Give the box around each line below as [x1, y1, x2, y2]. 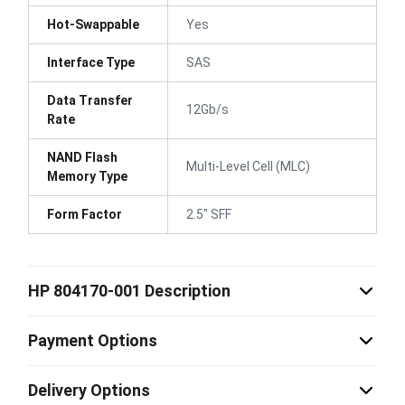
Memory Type [47, 168, 127, 184]
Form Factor [47, 206, 122, 221]
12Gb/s [186, 101, 229, 117]
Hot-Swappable [47, 16, 139, 32]
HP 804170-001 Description [28, 281, 231, 300]
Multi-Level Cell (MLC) [186, 158, 310, 174]
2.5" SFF [186, 206, 231, 221]
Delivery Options [28, 381, 150, 400]
